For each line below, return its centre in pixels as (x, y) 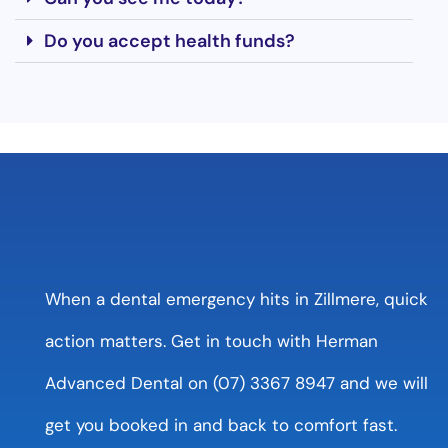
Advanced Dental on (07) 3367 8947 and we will (236, 382)
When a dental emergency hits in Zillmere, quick (236, 298)
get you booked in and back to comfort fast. (221, 424)
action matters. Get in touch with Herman (211, 340)
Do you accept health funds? (169, 40)
